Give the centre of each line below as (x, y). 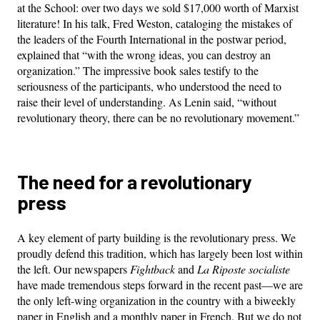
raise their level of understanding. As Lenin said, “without (147, 102)
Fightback (152, 269)
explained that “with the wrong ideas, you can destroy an (144, 55)
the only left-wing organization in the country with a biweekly (156, 301)
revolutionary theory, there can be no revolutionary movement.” (158, 118)
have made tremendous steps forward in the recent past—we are (160, 285)
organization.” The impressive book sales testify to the (138, 71)
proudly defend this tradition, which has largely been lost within (160, 254)
